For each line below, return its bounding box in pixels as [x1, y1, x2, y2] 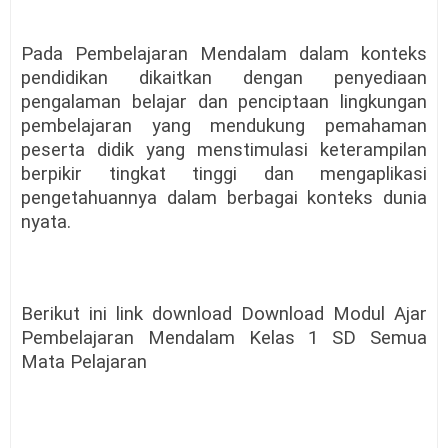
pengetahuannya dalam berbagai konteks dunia [21, 187, 427, 210]
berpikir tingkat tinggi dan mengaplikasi [21, 163, 427, 186]
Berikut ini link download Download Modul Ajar [21, 303, 427, 326]
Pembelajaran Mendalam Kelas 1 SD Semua [21, 327, 427, 350]
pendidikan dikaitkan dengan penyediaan [21, 67, 427, 90]
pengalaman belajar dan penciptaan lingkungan [21, 91, 427, 114]
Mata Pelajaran [21, 351, 147, 374]
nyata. [21, 211, 71, 234]
